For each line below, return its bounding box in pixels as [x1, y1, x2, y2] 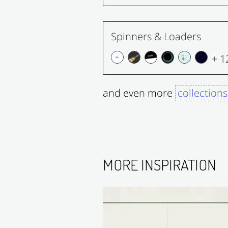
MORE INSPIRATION [103, 154, 216, 174]
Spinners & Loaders [111, 29, 201, 43]
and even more [103, 85, 175, 100]
